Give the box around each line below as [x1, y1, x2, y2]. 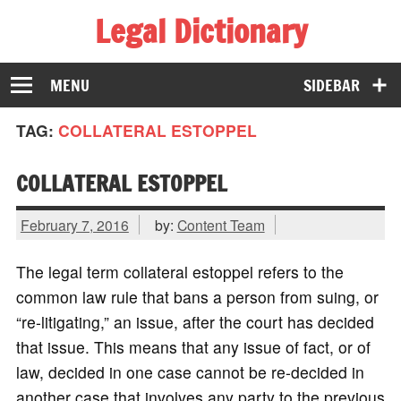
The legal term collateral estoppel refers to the [15, 260, 344, 284]
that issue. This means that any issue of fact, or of [15, 336, 371, 359]
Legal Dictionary [94, 8, 307, 54]
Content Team [176, 214, 265, 235]
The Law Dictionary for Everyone [15, 49, 250, 73]
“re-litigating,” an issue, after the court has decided [15, 311, 374, 334]
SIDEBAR [303, 73, 361, 97]
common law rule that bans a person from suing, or [15, 286, 379, 309]
